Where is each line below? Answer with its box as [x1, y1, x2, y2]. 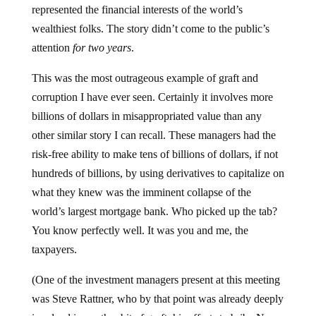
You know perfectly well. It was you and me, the [31, 224, 248, 236]
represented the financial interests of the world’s [31, 4, 243, 16]
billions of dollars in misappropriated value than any [31, 110, 262, 122]
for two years [72, 42, 131, 54]
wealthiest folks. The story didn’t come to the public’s [31, 23, 269, 35]
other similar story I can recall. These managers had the [31, 129, 276, 141]
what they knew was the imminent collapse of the [31, 186, 251, 198]
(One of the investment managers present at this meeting [31, 274, 280, 286]
